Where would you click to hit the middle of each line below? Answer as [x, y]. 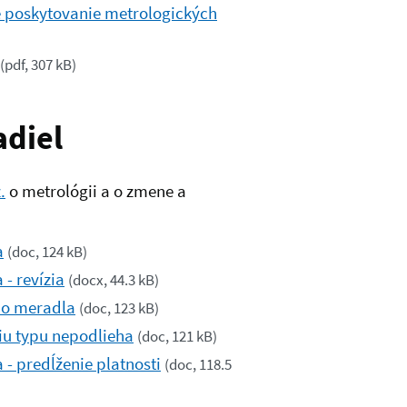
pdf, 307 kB [38, 65]
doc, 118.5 [200, 365]
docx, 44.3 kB [114, 281]
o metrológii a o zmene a [96, 191]
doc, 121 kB [177, 337]
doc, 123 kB [119, 309]
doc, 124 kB [47, 253]
